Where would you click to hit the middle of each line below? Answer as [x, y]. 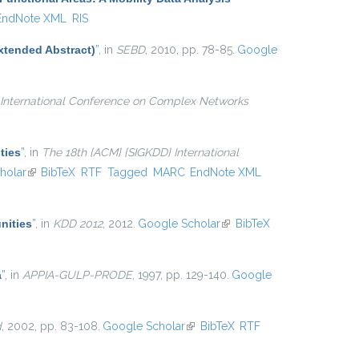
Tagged [127, 172]
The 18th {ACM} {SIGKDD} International [140, 152]
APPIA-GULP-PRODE [77, 275]
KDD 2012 [78, 224]
